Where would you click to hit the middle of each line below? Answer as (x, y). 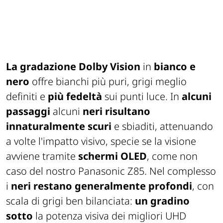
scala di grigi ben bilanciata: (70, 201)
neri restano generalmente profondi (102, 186)
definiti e (27, 97)
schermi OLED (111, 156)
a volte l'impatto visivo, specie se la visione (101, 141)
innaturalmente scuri (59, 126)
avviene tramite (41, 156)
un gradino (162, 201)
